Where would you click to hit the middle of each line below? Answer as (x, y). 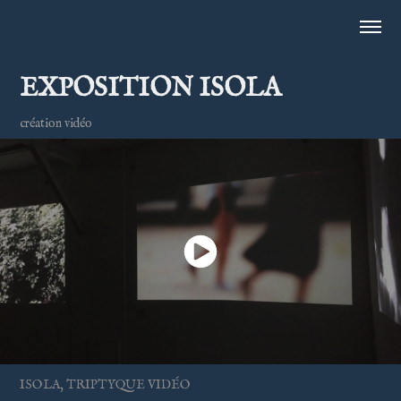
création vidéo (56, 123)
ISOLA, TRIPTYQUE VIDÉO (106, 384)
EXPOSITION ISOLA (151, 88)
